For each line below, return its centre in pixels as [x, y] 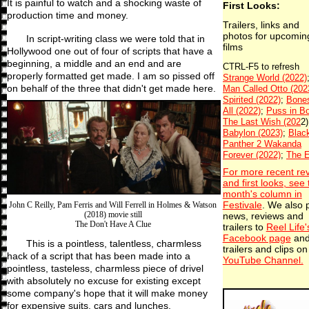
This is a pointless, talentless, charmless [114, 244]
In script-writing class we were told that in [116, 38]
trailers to [244, 228]
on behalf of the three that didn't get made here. [111, 88]
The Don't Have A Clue [113, 225]
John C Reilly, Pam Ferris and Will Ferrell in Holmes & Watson [113, 205]
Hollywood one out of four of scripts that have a [109, 51]
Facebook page [257, 239]
